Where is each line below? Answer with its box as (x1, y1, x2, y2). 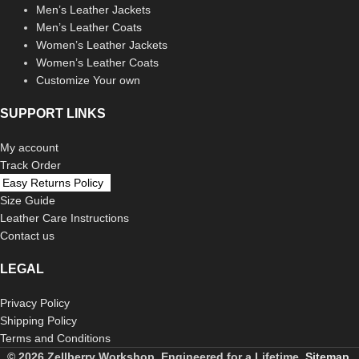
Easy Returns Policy (2, 176, 103, 190)
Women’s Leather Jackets (36, 38, 167, 52)
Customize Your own (36, 74, 140, 87)
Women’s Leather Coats (36, 56, 159, 70)
